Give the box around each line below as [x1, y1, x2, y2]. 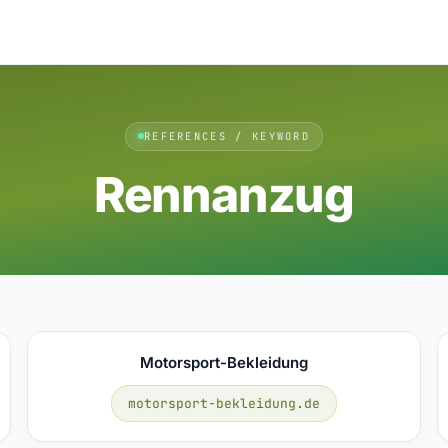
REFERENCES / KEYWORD [143, 128, 311, 143]
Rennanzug [93, 164, 355, 224]
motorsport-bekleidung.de [127, 394, 320, 412]
